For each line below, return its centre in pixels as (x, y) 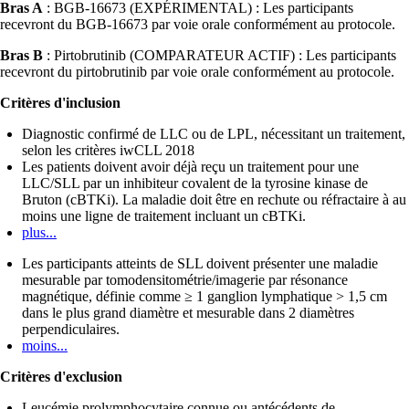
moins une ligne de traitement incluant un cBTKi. (164, 216)
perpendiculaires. (71, 330)
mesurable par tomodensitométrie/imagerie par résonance (185, 280)
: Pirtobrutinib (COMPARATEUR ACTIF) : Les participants (220, 56)
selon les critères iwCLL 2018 (108, 151)
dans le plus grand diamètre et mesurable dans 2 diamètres (188, 313)
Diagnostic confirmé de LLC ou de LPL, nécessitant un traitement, (214, 134)
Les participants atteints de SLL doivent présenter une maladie (200, 264)
